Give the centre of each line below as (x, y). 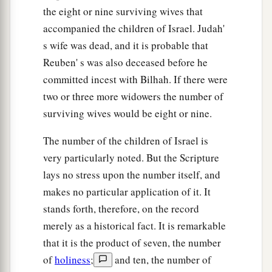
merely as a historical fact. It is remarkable (134, 225)
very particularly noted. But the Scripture (131, 157)
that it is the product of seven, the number (132, 242)
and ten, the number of (162, 259)
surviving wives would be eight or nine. (127, 113)
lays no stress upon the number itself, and (132, 174)
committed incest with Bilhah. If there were (135, 79)
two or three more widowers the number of (133, 96)
